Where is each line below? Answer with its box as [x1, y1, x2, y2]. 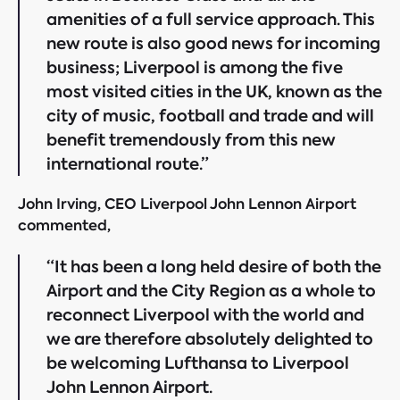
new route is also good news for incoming [46, 32, 380, 54]
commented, [18, 215, 111, 236]
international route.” [46, 153, 209, 175]
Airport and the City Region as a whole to [46, 279, 376, 302]
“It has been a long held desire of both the [46, 255, 381, 278]
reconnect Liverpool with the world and [46, 304, 364, 326]
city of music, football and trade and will [46, 104, 374, 127]
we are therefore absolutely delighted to [46, 328, 373, 350]
